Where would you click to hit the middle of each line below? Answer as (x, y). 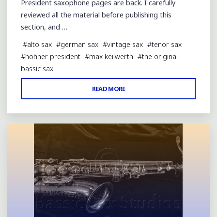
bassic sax (37, 68)
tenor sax (167, 44)
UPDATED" (142, 148)
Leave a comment (53, 99)
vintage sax (125, 44)
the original (160, 56)
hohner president (53, 56)
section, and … (44, 27)
